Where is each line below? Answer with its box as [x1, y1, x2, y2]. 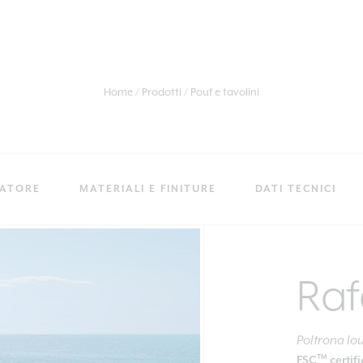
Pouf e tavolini [190, 87, 259, 99]
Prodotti [142, 87, 181, 99]
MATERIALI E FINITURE [79, 183, 216, 195]
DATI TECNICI [255, 183, 336, 195]
